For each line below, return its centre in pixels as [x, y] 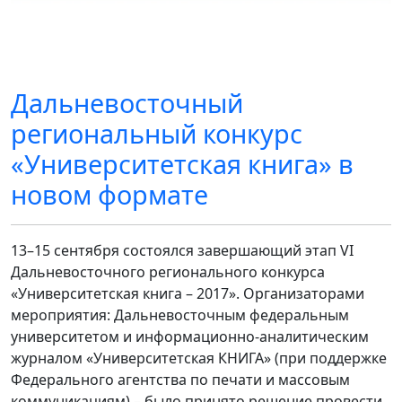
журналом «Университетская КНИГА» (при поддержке [199, 358]
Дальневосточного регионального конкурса [168, 272]
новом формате [109, 195]
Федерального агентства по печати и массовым [180, 380]
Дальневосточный [127, 103]
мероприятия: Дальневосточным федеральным [180, 315]
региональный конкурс [157, 134]
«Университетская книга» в [182, 164]
